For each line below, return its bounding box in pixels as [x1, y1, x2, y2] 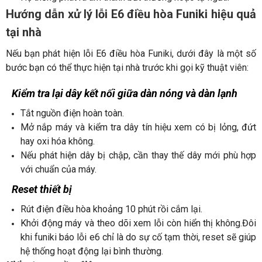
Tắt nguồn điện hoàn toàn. [20, 107, 124, 119]
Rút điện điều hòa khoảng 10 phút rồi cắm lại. [20, 203, 202, 215]
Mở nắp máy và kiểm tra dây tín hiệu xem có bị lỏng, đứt [20, 121, 256, 133]
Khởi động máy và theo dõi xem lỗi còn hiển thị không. [20, 217, 242, 229]
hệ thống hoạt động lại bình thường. [20, 245, 163, 257]
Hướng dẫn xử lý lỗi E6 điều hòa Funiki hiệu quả [6, 6, 256, 21]
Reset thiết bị [12, 182, 72, 195]
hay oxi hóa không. [20, 135, 95, 147]
